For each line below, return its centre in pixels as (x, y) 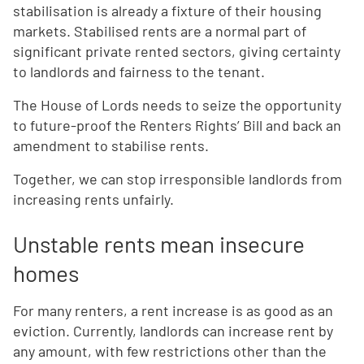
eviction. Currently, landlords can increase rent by (173, 331)
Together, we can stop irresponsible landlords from (178, 179)
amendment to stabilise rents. (111, 146)
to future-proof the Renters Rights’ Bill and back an (177, 126)
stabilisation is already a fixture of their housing (167, 11)
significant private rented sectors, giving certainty (177, 52)
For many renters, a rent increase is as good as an (173, 311)
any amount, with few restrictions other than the (170, 351)
